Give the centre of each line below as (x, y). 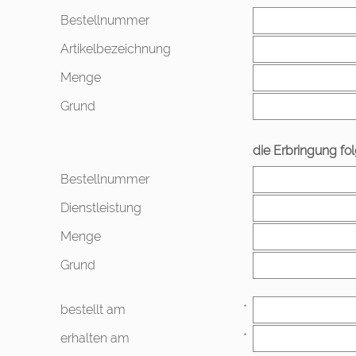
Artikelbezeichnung (115, 49)
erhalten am (95, 338)
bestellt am (93, 310)
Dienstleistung (101, 208)
